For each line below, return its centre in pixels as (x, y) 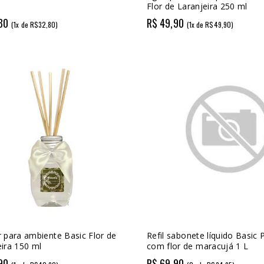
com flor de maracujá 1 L (198, 246)
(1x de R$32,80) (35, 25)
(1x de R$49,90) (210, 25)
